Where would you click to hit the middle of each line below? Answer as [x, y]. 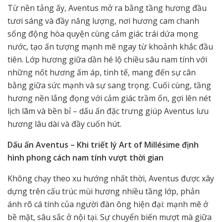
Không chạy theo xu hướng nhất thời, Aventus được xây [111, 179]
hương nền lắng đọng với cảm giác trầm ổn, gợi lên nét [109, 98]
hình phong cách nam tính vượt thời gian [85, 158]
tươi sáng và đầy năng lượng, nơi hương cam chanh [103, 21]
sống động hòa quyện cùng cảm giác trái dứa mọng [103, 34]
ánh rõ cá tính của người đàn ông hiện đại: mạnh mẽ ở [108, 204]
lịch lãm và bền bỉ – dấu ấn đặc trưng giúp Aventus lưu [108, 111]
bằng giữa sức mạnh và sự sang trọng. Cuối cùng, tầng [109, 85]
